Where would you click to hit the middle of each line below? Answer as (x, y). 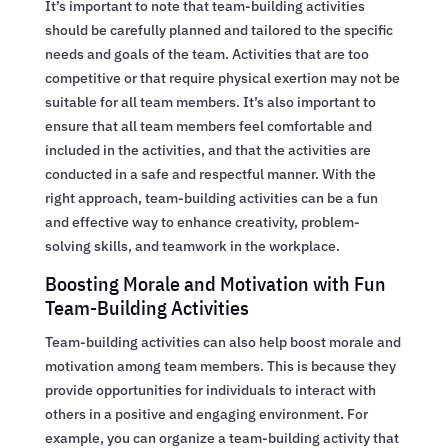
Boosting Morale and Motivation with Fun (215, 283)
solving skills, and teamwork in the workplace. (192, 245)
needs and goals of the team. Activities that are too (206, 53)
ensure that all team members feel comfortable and (208, 125)
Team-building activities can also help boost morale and (222, 341)
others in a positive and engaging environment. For (206, 413)
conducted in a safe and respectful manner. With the (210, 173)
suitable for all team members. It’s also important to (210, 101)
